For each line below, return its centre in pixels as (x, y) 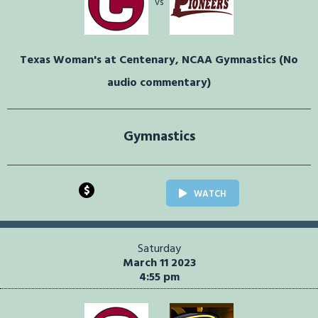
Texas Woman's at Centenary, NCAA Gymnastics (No (159, 61)
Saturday (159, 250)
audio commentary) (159, 83)
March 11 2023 (159, 264)
